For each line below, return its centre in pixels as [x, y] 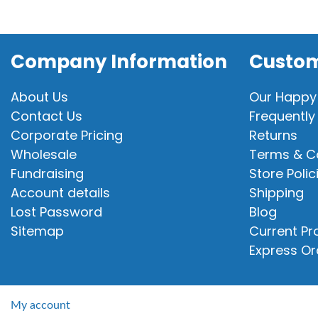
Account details [60, 193]
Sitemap [37, 231]
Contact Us [46, 116]
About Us [39, 97]
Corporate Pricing [67, 136]
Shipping [276, 193]
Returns [273, 136]
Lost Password [56, 212]
